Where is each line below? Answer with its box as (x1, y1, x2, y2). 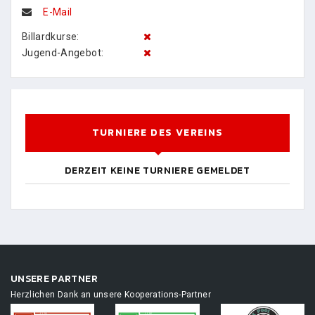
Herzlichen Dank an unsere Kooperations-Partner (11, 290, 212, 300)
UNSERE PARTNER (11, 271, 98, 286)
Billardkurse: (22, 31, 79, 42)
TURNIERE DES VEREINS (91, 125, 224, 140)
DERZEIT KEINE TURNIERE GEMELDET (65, 163, 250, 178)
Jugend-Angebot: (22, 47, 104, 58)
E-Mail (43, 6, 72, 18)
